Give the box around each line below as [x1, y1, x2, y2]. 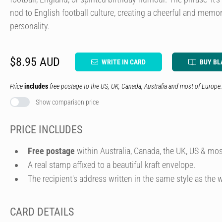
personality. [10, 21, 50, 31]
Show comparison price [36, 98, 99, 106]
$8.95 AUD [10, 55, 60, 69]
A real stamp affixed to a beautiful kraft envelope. [28, 159, 195, 170]
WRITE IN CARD [102, 58, 146, 66]
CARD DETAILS [10, 205, 74, 218]
